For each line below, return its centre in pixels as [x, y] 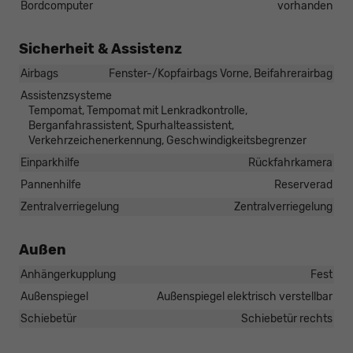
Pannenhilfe [51, 184]
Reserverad [303, 184]
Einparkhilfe [50, 162]
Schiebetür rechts [287, 318]
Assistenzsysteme [66, 95]
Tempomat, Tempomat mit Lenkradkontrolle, [138, 110]
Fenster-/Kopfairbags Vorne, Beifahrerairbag [221, 73]
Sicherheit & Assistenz [100, 48]
